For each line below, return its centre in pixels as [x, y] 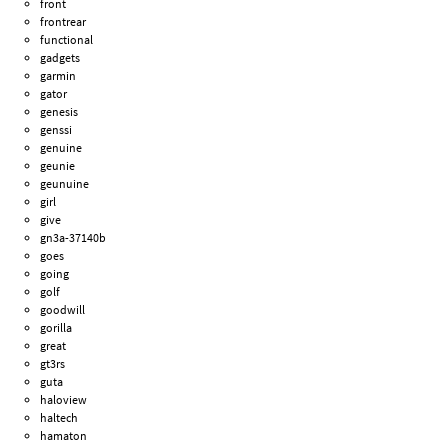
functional [67, 39]
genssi [56, 129]
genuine [61, 147]
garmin [58, 75]
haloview [64, 399]
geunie [58, 165]
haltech [59, 417]
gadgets [60, 57]
